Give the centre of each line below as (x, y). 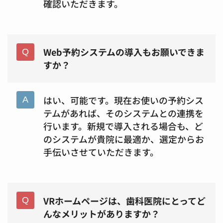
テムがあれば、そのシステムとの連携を (123, 113)
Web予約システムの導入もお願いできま (124, 52)
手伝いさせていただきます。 (101, 152)
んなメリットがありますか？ (101, 213)
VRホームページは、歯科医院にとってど (124, 200)
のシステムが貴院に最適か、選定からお (123, 139)
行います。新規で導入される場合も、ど (123, 126)
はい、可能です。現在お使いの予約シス (123, 100)
